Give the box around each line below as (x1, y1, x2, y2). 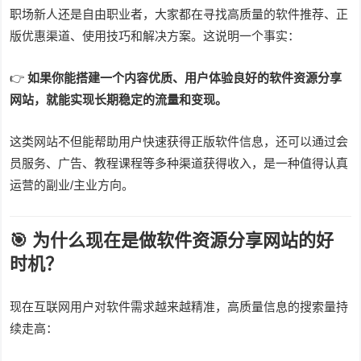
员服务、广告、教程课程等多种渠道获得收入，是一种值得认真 (10, 156, 349, 170)
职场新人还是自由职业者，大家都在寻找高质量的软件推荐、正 (10, 6, 349, 21)
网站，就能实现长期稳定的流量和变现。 (10, 92, 228, 106)
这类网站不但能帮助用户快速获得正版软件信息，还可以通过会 (10, 134, 349, 148)
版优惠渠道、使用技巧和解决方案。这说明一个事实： (10, 28, 301, 43)
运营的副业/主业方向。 (10, 177, 135, 192)
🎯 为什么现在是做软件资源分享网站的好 (10, 230, 334, 251)
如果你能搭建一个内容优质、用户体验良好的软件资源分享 (27, 70, 342, 85)
